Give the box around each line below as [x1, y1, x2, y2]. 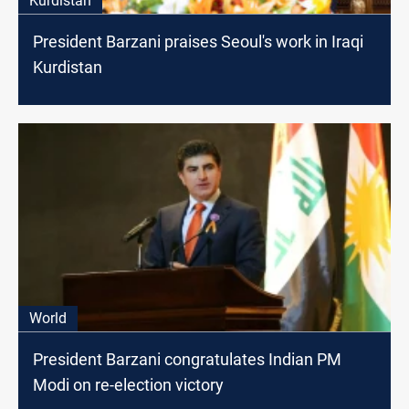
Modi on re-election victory [33, 375, 224, 395]
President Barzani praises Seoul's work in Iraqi [33, 31, 363, 51]
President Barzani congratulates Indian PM [33, 350, 341, 370]
